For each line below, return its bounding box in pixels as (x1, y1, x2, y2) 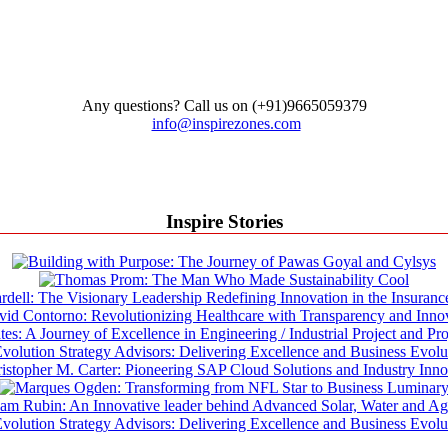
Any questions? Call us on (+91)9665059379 (81, 96, 367, 114)
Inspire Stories (165, 211, 283, 233)
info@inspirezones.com (151, 114, 301, 132)
